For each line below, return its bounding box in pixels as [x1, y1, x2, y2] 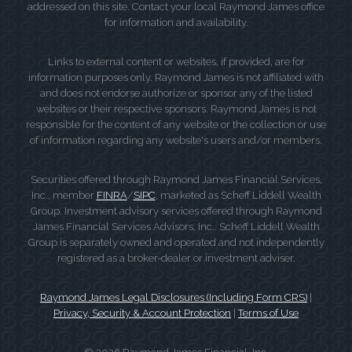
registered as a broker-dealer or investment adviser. [57, 252, 295, 264]
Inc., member [31, 189, 97, 201]
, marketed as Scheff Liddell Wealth [155, 189, 321, 201]
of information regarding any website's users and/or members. [30, 134, 322, 146]
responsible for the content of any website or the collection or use [26, 119, 326, 130]
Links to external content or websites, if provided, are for [47, 56, 305, 68]
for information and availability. [104, 16, 248, 28]
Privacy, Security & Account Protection [53, 307, 231, 319]
